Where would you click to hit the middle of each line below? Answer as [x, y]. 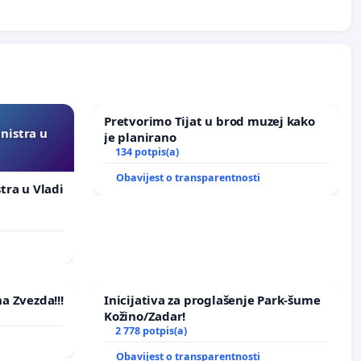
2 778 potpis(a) [151, 330]
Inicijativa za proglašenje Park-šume [212, 299]
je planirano [140, 137]
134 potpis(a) [147, 151]
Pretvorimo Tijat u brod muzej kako [210, 120]
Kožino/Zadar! [145, 315]
